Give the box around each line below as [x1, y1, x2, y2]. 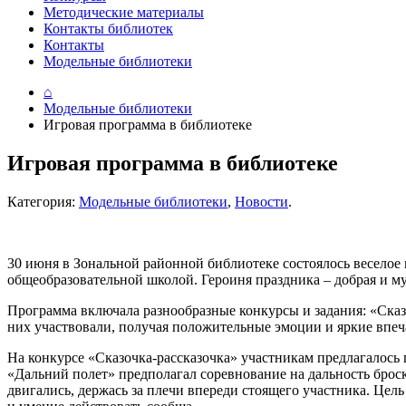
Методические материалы [43, 5, 204, 20]
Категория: [7, 193, 79, 209]
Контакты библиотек [43, 21, 173, 36]
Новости [235, 193, 288, 209]
